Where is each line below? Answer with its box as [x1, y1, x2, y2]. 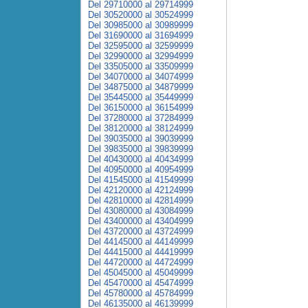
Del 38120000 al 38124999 [88, 123, 193, 133]
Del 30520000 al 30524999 [88, 10, 193, 20]
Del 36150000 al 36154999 [88, 102, 193, 113]
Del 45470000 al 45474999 [88, 278, 193, 288]
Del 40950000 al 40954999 [88, 164, 193, 175]
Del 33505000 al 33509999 [88, 61, 193, 71]
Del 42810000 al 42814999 [88, 195, 193, 206]
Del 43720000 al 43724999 [88, 226, 193, 236]
